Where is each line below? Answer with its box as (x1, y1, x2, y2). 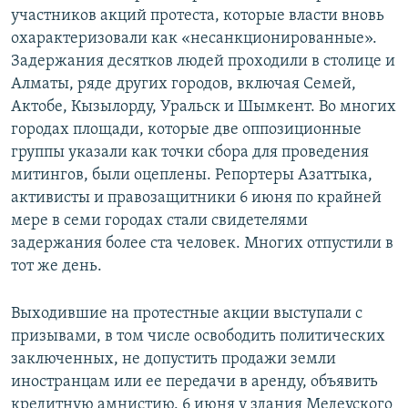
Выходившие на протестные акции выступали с (11, 305, 362, 323)
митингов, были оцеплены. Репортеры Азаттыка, (11, 167, 372, 185)
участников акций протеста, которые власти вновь (11, 7, 384, 25)
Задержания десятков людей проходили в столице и (11, 53, 395, 71)
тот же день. (11, 258, 102, 276)
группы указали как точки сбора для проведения (11, 144, 369, 162)
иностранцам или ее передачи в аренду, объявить (11, 373, 378, 392)
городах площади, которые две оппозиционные (11, 121, 362, 139)
